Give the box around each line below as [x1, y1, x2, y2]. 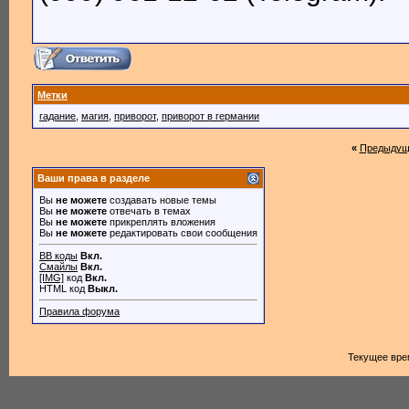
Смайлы [39, 261, 78, 272]
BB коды [39, 250, 78, 261]
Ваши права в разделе [37, 173, 150, 184]
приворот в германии [162, 110, 259, 121]
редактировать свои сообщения [107, 227, 257, 238]
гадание [39, 110, 76, 121]
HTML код [39, 283, 88, 294]
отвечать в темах [107, 205, 191, 216]
